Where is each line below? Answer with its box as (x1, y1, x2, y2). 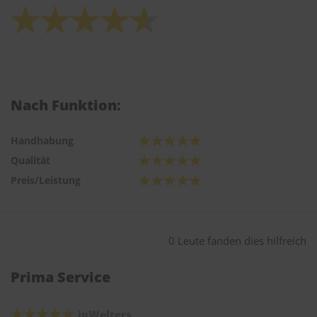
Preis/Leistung (11, 173, 81, 188)
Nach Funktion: (11, 96, 121, 115)
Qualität (11, 154, 50, 168)
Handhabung (11, 134, 74, 148)
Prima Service (11, 267, 110, 287)
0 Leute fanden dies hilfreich (168, 234, 306, 248)
